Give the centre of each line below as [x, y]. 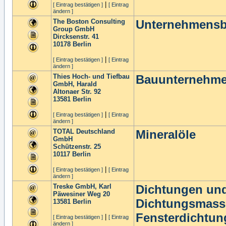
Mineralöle [166, 134]
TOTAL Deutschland [84, 131]
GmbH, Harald [75, 84]
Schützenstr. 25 [77, 147]
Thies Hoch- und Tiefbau [91, 76]
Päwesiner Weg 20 [81, 194]
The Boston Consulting [89, 21]
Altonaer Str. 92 [77, 92]
